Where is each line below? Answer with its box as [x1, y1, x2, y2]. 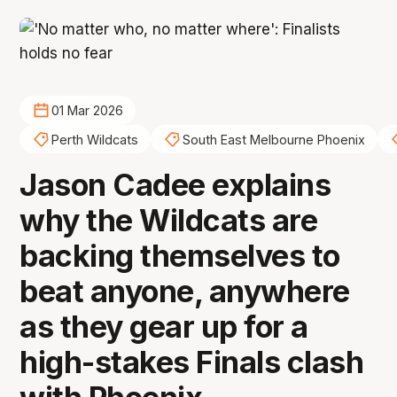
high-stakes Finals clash [19, 344, 364, 381]
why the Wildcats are [19, 202, 318, 239]
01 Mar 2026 [51, 103, 123, 119]
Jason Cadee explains [19, 167, 331, 204]
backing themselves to [19, 237, 340, 275]
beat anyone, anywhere [19, 273, 350, 310]
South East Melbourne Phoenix [182, 131, 365, 147]
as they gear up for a [19, 308, 308, 346]
